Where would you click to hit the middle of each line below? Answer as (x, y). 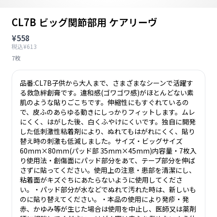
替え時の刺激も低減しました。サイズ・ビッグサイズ (101, 141)
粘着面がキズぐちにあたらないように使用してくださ (101, 180)
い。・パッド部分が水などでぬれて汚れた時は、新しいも (108, 189)
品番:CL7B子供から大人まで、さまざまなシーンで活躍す (107, 83)
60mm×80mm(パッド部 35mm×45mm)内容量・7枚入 (108, 151)
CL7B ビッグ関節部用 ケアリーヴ (85, 22)
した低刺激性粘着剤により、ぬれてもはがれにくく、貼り (108, 131)
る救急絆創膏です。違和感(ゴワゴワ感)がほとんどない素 (107, 93)
